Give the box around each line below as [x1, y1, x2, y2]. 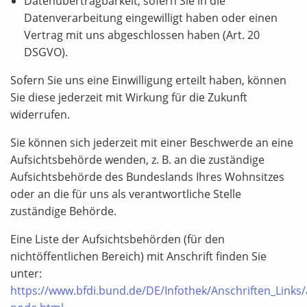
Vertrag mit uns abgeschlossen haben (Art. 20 [24, 27, 260, 43]
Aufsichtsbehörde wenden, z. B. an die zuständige [10, 152, 265, 168]
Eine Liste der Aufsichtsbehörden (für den [10, 232, 225, 247]
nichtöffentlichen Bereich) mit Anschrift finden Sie [10, 249, 267, 265]
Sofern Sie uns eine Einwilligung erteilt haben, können [10, 73, 286, 88]
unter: [10, 266, 42, 282]
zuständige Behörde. [10, 204, 116, 219]
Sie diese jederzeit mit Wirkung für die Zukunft [10, 90, 247, 106]
